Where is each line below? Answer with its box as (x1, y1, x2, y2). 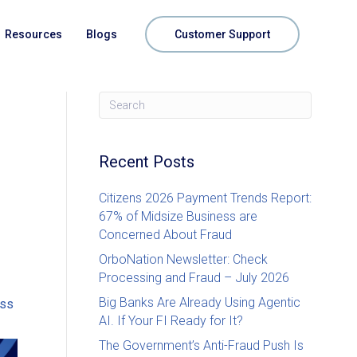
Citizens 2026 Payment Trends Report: (98, 190, 312, 206)
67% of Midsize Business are (98, 209, 257, 224)
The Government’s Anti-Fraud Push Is (98, 338, 304, 353)
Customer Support (175, 28, 270, 41)
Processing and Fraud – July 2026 (98, 270, 289, 285)
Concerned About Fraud (98, 227, 232, 242)
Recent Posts (98, 152, 194, 171)
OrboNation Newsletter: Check (98, 252, 268, 267)
